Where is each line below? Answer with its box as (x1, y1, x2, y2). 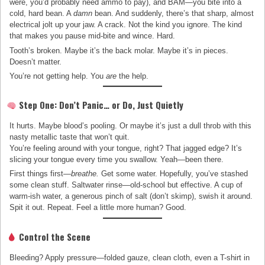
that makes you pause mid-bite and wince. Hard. (9, 31, 176, 41)
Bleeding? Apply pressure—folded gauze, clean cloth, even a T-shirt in (9, 253, 250, 262)
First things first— (9, 169, 72, 179)
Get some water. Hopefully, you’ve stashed (99, 169, 248, 179)
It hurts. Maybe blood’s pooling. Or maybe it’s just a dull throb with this (9, 121, 252, 131)
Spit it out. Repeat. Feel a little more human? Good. (9, 203, 187, 212)
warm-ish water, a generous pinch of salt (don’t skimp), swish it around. (9, 192, 253, 201)
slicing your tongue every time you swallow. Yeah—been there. (9, 155, 224, 164)
